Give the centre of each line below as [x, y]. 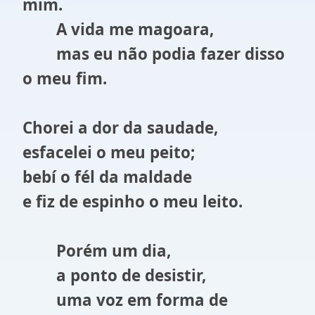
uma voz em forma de [125, 300]
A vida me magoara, [118, 29]
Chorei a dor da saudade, [120, 128]
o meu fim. [65, 78]
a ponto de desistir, [114, 275]
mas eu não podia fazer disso [154, 54]
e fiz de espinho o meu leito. [133, 201]
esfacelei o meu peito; [109, 152]
